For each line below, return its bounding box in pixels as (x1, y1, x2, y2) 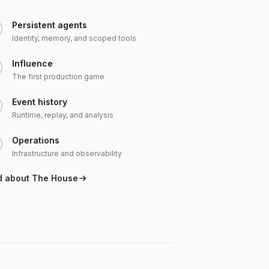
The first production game (12, 72, 104, 81)
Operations (12, 135, 59, 145)
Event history (12, 97, 67, 107)
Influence (12, 58, 53, 68)
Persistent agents (12, 20, 87, 30)
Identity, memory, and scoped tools (12, 34, 136, 43)
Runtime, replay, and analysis (12, 110, 113, 119)
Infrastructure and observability (12, 149, 122, 158)
